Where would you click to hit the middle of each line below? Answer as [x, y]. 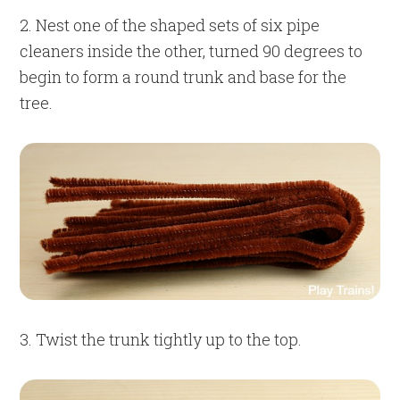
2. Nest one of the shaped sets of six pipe [170, 25]
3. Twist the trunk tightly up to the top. [161, 340]
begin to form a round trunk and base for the [183, 76]
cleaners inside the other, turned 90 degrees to [192, 50]
